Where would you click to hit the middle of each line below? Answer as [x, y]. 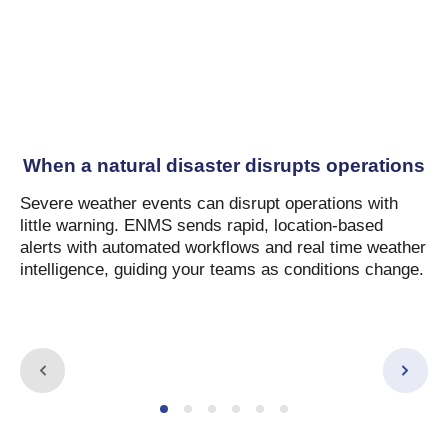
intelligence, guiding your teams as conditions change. [222, 269]
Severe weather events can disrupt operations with [209, 203]
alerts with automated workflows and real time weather [223, 247]
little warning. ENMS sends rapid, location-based [201, 225]
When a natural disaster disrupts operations [224, 165]
